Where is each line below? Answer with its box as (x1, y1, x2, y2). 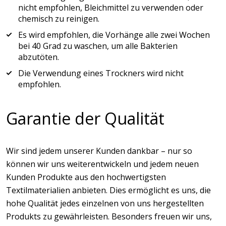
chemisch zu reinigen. (18, 13, 99, 24)
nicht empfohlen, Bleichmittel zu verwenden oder (18, 2, 203, 13)
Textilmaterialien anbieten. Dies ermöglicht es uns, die (6, 185, 211, 196)
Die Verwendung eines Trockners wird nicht (18, 68, 184, 79)
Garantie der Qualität (6, 107, 164, 129)
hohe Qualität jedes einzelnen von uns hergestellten (6, 198, 204, 209)
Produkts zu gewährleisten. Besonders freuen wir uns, (6, 211, 212, 222)
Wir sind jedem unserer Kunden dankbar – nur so (6, 145, 192, 156)
